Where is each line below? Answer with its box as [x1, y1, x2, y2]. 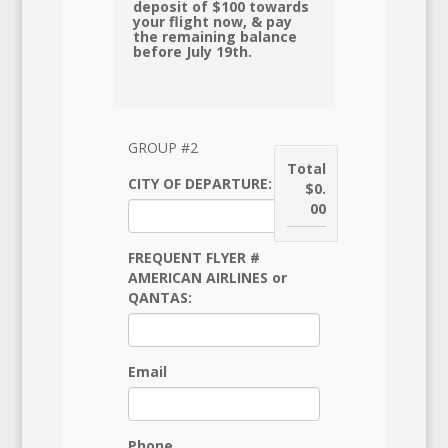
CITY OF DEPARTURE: [127, 174, 272, 193]
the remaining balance [132, 27, 297, 46]
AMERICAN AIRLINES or [127, 268, 287, 287]
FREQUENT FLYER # [127, 248, 260, 267]
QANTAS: [127, 288, 192, 307]
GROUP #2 [127, 138, 198, 157]
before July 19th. [132, 42, 252, 61]
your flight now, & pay [132, 12, 292, 31]
